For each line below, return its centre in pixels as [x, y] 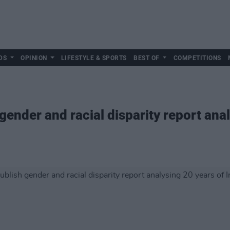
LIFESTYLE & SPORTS [94, 58]
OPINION [34, 58]
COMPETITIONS [197, 58]
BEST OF [147, 58]
